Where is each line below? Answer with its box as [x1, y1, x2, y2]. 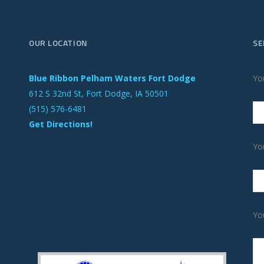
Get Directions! [29, 118, 93, 130]
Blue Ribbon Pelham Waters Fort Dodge [29, 72, 196, 84]
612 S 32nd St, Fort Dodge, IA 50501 [29, 88, 169, 100]
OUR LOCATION [29, 37, 88, 49]
